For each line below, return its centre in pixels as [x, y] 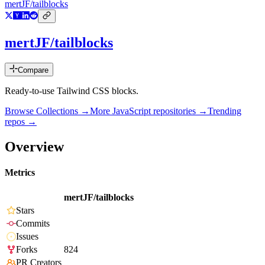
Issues [27, 237]
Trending [224, 111]
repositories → [179, 111]
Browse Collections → [47, 111]
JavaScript [132, 111]
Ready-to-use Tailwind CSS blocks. [72, 91]
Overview [34, 146]
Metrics [20, 173]
